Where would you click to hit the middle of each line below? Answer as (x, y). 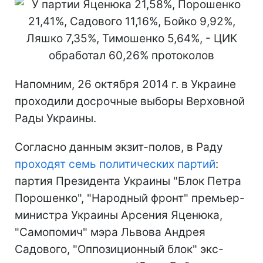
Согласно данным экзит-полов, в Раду (119, 147)
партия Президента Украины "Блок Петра (128, 181)
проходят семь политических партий (115, 164)
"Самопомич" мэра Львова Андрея (110, 232)
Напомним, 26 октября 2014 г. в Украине (125, 84)
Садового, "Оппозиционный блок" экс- (119, 249)
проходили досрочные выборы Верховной (130, 101)
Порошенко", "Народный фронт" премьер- (130, 198)
